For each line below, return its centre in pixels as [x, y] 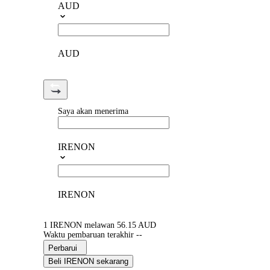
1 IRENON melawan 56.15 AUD [100, 225]
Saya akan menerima [93, 111]
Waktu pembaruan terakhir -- [93, 235]
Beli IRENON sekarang [88, 262]
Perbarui [63, 248]
